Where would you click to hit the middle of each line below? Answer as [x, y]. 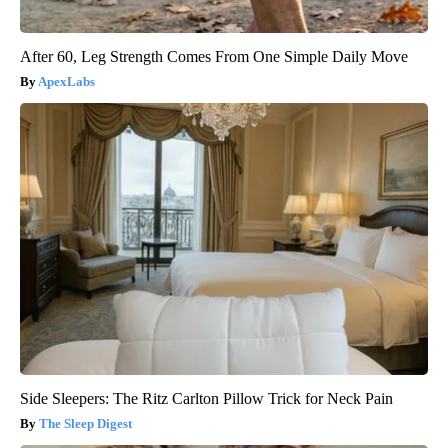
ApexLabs [66, 81]
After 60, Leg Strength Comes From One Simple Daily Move [214, 56]
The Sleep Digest [85, 423]
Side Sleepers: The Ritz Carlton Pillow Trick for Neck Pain [206, 398]
